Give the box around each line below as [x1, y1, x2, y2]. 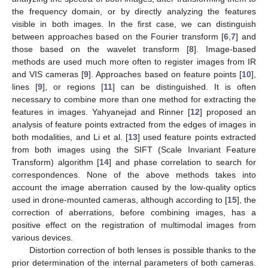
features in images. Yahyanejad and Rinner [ [12, 107, 191, 117]
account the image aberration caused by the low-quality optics [12, 182, 256, 193]
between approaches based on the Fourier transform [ [12, 32, 224, 42]
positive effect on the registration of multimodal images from [12, 220, 256, 230]
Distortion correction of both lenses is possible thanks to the [29, 245, 256, 255]
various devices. [12, 233, 73, 243]
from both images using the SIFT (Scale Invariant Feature [12, 145, 256, 155]
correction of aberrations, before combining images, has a [12, 208, 256, 218]
